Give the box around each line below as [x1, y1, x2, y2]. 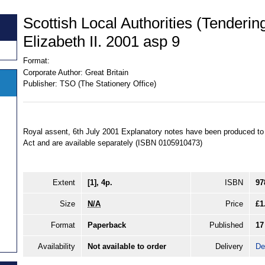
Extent [53, 177, 75, 187]
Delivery [215, 241, 243, 251]
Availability [38, 241, 75, 251]
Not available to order [88, 241, 166, 251]
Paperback [88, 220, 126, 230]
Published [209, 220, 243, 230]
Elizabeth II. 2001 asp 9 [23, 32, 180, 50]
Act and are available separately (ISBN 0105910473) [23, 138, 202, 147]
